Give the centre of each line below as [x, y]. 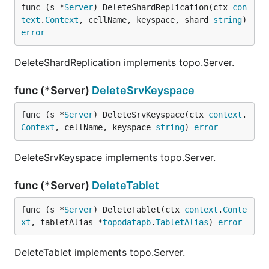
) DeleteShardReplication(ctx [163, 7]
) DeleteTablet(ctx [139, 210]
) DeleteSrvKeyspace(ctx [151, 115]
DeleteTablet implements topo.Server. [100, 252]
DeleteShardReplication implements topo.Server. [124, 62]
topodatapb [127, 222]
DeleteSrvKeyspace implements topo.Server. [115, 157]
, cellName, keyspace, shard [146, 20]
